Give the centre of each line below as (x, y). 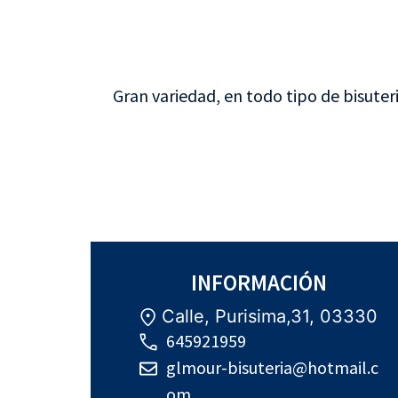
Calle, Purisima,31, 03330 (270, 317)
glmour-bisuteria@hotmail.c (272, 368)
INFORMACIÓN (259, 283)
